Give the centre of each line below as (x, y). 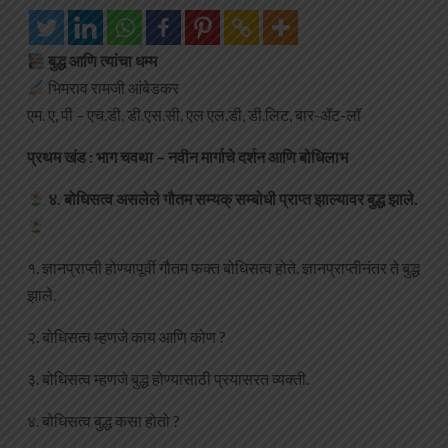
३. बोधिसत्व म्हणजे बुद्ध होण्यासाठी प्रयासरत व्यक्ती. (168, 379)
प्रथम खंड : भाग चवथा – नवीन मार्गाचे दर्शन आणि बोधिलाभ (187, 157)
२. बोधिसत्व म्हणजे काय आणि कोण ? (126, 337)
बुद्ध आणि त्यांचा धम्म (103, 61)
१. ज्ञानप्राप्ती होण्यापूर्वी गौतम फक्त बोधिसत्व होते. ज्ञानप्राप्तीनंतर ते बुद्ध (223, 268)
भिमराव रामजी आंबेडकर (112, 88)
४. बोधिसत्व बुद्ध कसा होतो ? (103, 421)
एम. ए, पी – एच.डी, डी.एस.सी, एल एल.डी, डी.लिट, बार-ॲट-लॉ (194, 115)
